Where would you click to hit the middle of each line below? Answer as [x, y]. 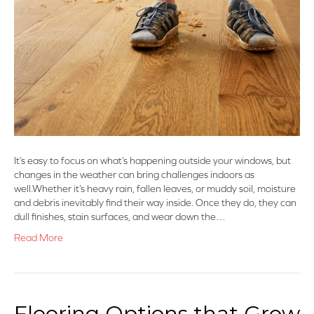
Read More [39, 238]
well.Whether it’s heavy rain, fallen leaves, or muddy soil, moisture [155, 189]
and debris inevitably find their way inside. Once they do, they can [155, 203]
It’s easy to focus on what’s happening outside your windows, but [152, 161]
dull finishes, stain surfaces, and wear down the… [120, 217]
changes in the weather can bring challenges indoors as [134, 175]
